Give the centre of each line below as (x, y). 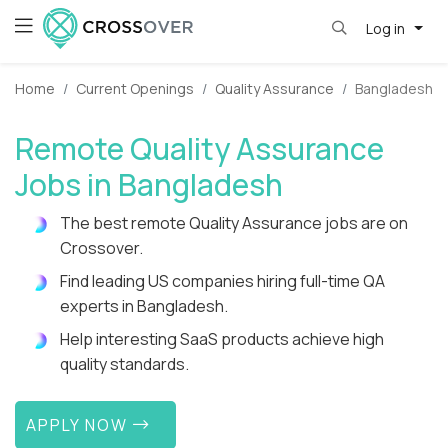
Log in (386, 28)
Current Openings (135, 89)
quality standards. (124, 364)
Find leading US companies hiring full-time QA (222, 281)
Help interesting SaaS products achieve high (222, 339)
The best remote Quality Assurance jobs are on (234, 223)
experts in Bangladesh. (144, 306)
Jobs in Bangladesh (149, 185)
